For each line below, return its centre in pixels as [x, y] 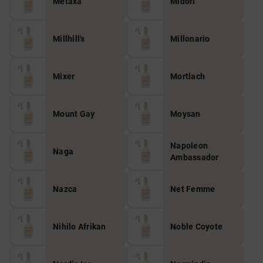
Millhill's [69, 39]
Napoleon [189, 146]
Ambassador [195, 157]
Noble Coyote [196, 227]
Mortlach [188, 76]
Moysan [186, 114]
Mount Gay [74, 114]
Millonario [190, 39]
